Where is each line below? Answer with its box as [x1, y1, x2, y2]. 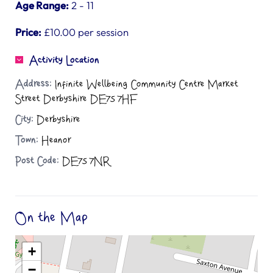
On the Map [15, 210, 88, 225]
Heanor [38, 135, 71, 146]
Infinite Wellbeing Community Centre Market [52, 79, 238, 90]
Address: [15, 79, 52, 90]
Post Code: [15, 155, 59, 166]
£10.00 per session [41, 26, 129, 38]
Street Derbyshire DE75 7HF [15, 93, 136, 104]
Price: [15, 26, 41, 38]
